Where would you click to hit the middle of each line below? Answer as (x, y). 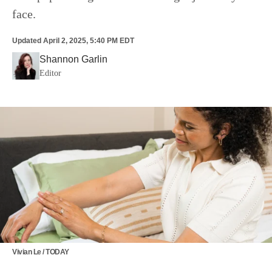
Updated (27, 41)
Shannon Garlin (73, 59)
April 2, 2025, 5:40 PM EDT (89, 41)
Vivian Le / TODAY (41, 252)
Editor (50, 73)
